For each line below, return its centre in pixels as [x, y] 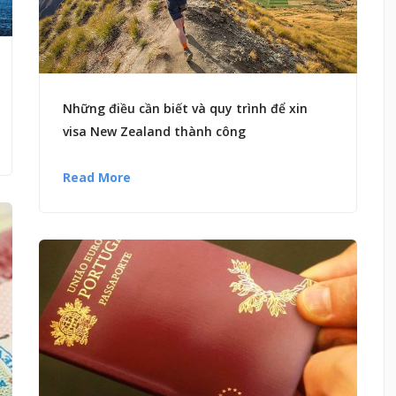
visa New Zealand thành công [154, 131]
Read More [97, 177]
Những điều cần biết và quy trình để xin [185, 108]
